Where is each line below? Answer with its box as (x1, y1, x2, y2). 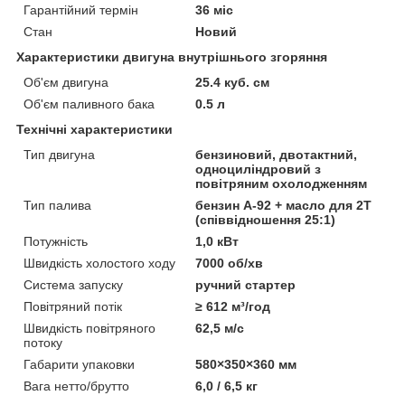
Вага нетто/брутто (24, 378, 129, 393)
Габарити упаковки (24, 356, 135, 372)
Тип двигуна (24, 146, 95, 162)
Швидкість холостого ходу (24, 255, 175, 270)
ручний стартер (195, 277, 297, 292)
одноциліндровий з (195, 161, 322, 176)
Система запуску (24, 277, 123, 292)
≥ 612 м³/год (195, 298, 271, 314)
